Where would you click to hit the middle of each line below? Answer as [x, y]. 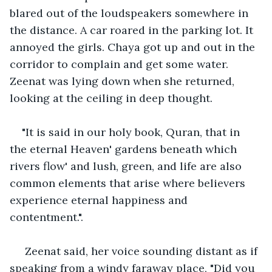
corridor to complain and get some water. [121, 64]
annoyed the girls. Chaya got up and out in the [134, 47]
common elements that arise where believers [129, 183]
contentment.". [46, 217]
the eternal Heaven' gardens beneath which [125, 149]
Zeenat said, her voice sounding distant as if [141, 251]
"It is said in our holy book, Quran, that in [132, 132]
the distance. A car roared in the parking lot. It [133, 30]
